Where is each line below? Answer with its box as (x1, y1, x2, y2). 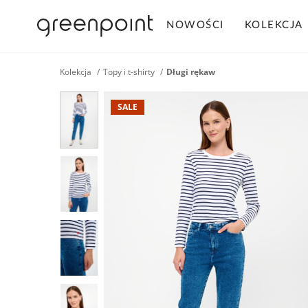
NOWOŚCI (166, 20, 224, 30)
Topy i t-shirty (103, 66, 155, 78)
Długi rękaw (166, 66, 215, 78)
